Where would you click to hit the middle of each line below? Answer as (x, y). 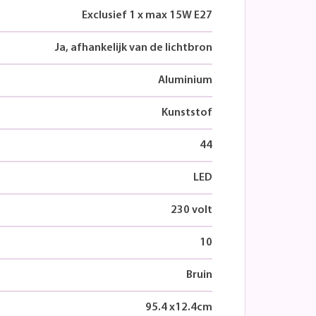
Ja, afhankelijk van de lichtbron (134, 48)
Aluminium (185, 80)
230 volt (192, 210)
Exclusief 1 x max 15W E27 (147, 15)
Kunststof (187, 113)
